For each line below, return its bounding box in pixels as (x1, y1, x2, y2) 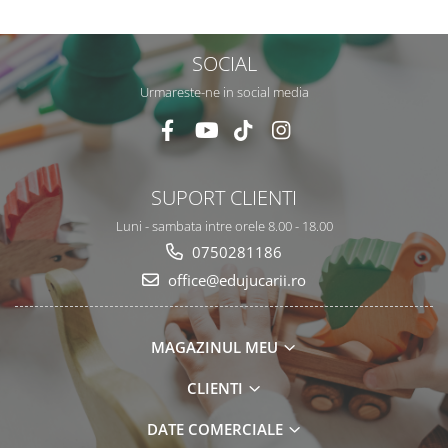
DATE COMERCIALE (146, 419, 287, 439)
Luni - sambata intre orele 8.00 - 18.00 (115, 217, 333, 235)
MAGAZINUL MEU (151, 337, 282, 357)
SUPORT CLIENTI (151, 183, 297, 211)
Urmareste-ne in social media (139, 83, 309, 101)
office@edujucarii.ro (164, 270, 306, 290)
